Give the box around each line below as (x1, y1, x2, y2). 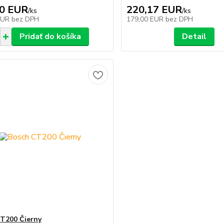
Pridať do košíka (19, 31, 81, 42)
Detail (182, 31, 207, 42)
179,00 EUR (126, 14, 166, 24)
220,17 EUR (126, 3, 182, 16)
